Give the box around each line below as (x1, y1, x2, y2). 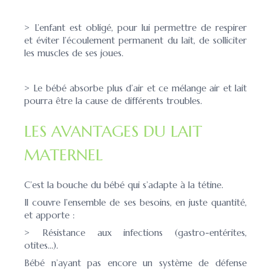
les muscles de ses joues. (24, 47, 123, 59)
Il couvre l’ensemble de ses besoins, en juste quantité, (24, 196, 247, 208)
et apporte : (24, 209, 75, 221)
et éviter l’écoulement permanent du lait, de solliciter (24, 34, 247, 46)
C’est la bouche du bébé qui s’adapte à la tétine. (24, 178, 223, 191)
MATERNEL (24, 145, 103, 165)
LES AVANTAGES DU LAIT (24, 121, 202, 141)
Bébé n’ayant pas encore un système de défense (24, 256, 247, 269)
